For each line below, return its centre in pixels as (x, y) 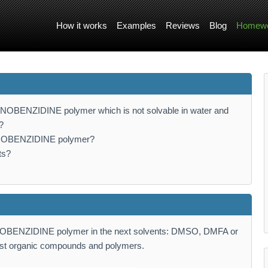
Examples (136, 25)
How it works (82, 25)
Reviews (183, 25)
